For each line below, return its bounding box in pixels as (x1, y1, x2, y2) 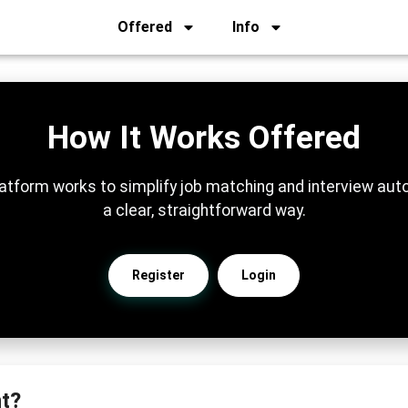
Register (132, 268, 185, 282)
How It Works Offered (47, 118, 361, 157)
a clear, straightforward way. (102, 201, 306, 219)
